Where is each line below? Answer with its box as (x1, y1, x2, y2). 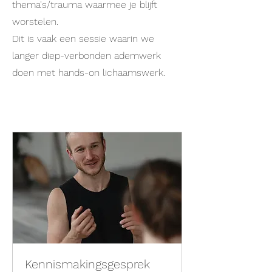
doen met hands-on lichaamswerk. (12, 67, 165, 78)
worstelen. (12, 16, 58, 27)
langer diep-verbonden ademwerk (12, 50, 161, 61)
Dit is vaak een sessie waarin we (12, 33, 154, 44)
